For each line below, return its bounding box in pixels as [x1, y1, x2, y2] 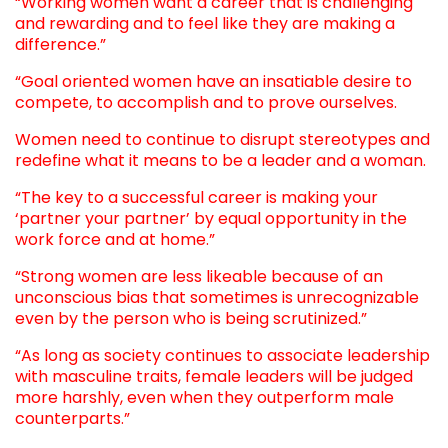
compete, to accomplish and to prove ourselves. [15, 90, 401, 114]
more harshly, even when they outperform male [15, 385, 394, 409]
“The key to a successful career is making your [15, 185, 378, 209]
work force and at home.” [15, 227, 219, 251]
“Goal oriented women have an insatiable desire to [15, 69, 412, 93]
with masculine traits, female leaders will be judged [15, 364, 413, 388]
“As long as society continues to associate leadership [15, 343, 430, 367]
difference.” [15, 32, 118, 56]
